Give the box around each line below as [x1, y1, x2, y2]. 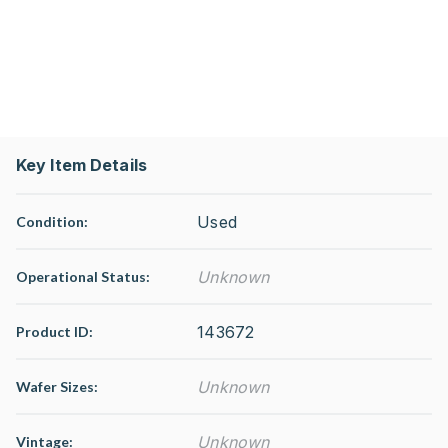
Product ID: [16, 323, 93, 340]
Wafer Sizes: [16, 378, 98, 395]
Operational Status [16, 268, 146, 285]
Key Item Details [16, 155, 147, 175]
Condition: [16, 213, 88, 230]
